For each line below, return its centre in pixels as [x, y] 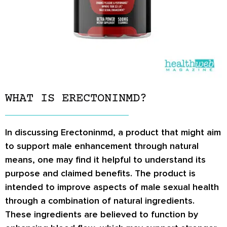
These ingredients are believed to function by [102, 214]
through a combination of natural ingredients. [100, 200]
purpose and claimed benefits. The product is [100, 173]
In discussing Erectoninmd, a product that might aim [113, 132]
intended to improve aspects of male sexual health [112, 187]
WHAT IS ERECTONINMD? [76, 98]
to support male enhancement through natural [102, 146]
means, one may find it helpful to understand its [105, 159]
